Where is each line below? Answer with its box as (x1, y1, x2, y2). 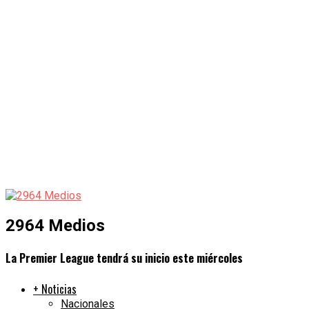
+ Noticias (33, 281, 77, 298)
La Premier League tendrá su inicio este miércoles (6, 250, 243, 267)
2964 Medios (6, 215, 105, 235)
